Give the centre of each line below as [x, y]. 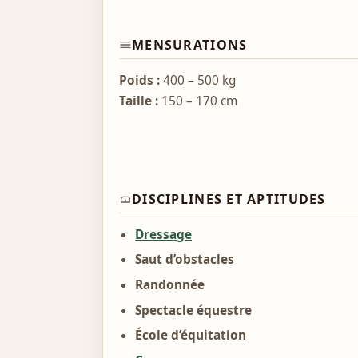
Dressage [163, 234]
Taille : [139, 101]
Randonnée [170, 285]
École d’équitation [191, 336]
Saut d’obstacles [185, 260]
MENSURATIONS [190, 44]
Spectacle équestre [193, 310]
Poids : [139, 80]
